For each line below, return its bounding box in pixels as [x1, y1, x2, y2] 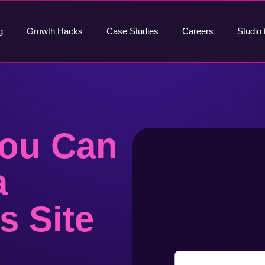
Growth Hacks [26, 26, 83, 36]
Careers [182, 26, 214, 36]
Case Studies [106, 26, 159, 36]
